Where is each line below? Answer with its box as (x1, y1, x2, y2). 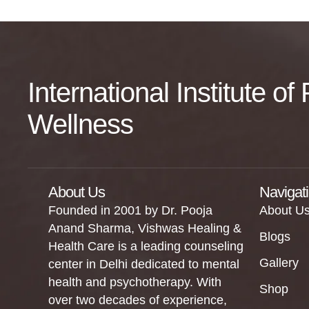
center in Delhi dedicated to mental (48, 257, 239, 271)
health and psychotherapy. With (48, 275, 221, 289)
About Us (48, 183, 105, 201)
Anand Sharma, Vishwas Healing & (48, 221, 241, 235)
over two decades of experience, (48, 293, 227, 307)
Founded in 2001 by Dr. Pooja (48, 203, 212, 217)
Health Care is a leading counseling (48, 239, 243, 253)
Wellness (28, 109, 133, 139)
